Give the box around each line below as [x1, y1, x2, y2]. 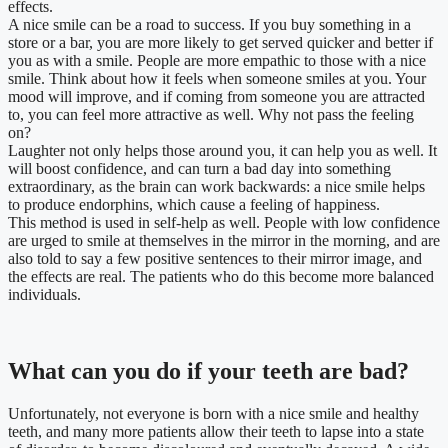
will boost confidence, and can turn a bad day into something [8, 160, 391, 178]
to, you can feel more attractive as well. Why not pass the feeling [8, 106, 414, 124]
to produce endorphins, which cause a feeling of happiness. [8, 196, 380, 214]
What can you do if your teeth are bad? [8, 358, 409, 385]
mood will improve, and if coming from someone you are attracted [8, 88, 425, 106]
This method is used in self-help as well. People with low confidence [8, 214, 440, 232]
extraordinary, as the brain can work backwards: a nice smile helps [8, 178, 425, 196]
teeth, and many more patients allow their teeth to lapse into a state [8, 423, 424, 441]
